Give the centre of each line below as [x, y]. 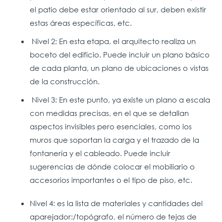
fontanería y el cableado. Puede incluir [100, 153]
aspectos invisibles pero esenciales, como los [111, 127]
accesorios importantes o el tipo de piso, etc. [113, 180]
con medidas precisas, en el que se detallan [109, 113]
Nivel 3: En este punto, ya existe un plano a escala [120, 100]
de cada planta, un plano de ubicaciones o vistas [119, 68]
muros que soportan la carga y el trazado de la [114, 140]
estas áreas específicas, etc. [82, 23]
